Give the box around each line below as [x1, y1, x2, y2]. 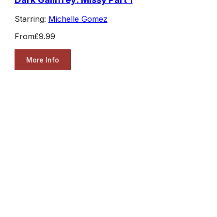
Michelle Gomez [48, 14, 108, 24]
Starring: [14, 14, 48, 24]
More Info [26, 55, 59, 64]
